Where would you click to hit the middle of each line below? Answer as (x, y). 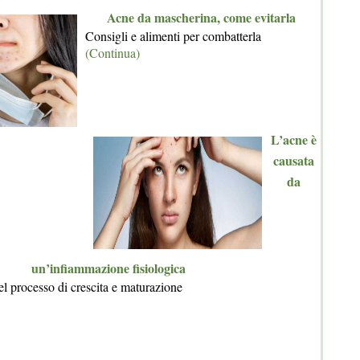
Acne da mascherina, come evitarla (201, 18)
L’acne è (293, 140)
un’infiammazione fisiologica (108, 268)
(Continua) (112, 53)
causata (293, 161)
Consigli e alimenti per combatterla (173, 36)
